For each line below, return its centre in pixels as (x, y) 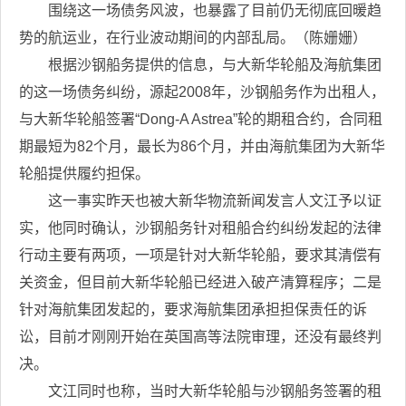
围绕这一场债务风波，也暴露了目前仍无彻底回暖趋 (200, 10)
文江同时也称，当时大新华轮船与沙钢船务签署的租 (200, 391)
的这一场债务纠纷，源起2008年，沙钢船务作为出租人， (202, 92)
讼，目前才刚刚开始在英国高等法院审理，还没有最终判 (200, 337)
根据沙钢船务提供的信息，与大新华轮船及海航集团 (200, 65)
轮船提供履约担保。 (84, 174)
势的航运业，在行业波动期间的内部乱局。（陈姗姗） (193, 38)
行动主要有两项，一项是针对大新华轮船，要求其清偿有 (200, 255)
